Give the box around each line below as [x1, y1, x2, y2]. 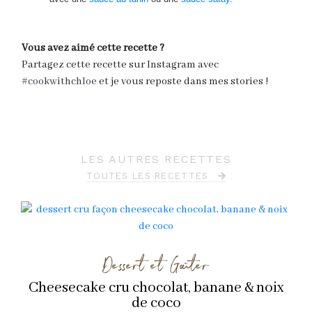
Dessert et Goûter [103, 252, 209, 273]
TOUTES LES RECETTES [86, 170, 212, 181]
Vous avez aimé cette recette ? [22, 41, 164, 54]
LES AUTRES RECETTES [80, 152, 232, 166]
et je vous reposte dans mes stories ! [97, 75, 268, 88]
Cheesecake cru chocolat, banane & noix [29, 278, 283, 297]
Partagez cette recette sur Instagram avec [22, 58, 219, 71]
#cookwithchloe [22, 75, 97, 88]
